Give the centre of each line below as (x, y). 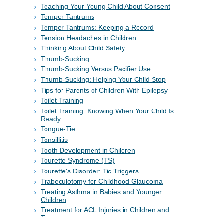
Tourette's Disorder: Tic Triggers (90, 171)
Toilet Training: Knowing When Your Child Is (107, 111)
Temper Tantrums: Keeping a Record (97, 27)
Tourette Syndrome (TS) (78, 161)
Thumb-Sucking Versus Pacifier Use (96, 69)
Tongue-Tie (58, 129)
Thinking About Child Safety (83, 48)
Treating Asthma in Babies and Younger (101, 192)
